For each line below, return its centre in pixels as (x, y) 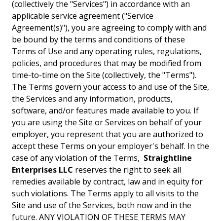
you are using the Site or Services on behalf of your (107, 122)
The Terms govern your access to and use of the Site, (110, 87)
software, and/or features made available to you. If (105, 110)
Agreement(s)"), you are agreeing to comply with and (109, 28)
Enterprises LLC (42, 170)
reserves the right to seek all (127, 170)
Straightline (168, 158)
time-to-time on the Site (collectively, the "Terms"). (104, 75)
